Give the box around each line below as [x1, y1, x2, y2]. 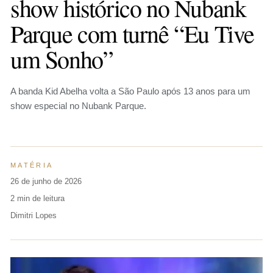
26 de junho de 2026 [10, 177, 82, 186]
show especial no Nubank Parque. [10, 101, 146, 111]
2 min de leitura [10, 194, 65, 203]
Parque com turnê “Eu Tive [10, 17, 255, 49]
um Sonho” [10, 43, 113, 75]
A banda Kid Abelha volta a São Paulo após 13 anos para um [10, 86, 250, 96]
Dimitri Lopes [10, 211, 57, 220]
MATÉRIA [10, 161, 54, 169]
